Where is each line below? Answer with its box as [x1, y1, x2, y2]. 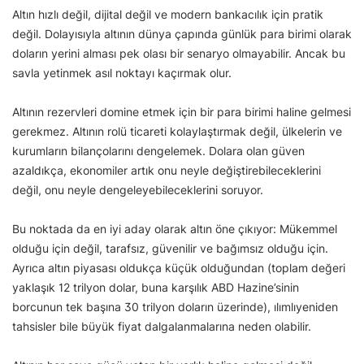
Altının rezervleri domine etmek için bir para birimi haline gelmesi [12, 105, 351, 119]
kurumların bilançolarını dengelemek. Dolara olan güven [12, 144, 305, 158]
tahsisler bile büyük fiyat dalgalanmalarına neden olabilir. [12, 319, 314, 334]
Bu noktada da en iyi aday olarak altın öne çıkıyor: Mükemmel [12, 222, 337, 236]
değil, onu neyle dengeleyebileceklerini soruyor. [12, 183, 266, 197]
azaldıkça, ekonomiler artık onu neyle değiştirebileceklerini [12, 163, 321, 178]
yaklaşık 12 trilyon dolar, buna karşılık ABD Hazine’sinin [12, 280, 299, 295]
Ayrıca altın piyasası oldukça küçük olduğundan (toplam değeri [12, 261, 345, 275]
